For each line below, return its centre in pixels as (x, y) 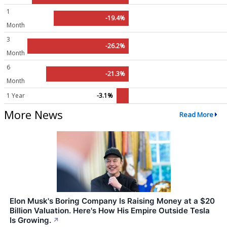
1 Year (16, 96)
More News (33, 114)
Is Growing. (30, 220)
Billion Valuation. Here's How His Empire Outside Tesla (110, 210)
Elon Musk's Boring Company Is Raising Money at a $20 (112, 201)
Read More (196, 115)
